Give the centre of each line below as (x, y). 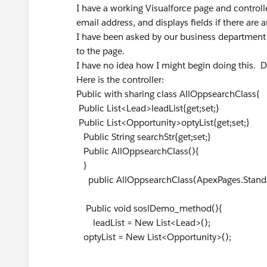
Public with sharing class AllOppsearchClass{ (168, 94)
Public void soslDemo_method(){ (149, 208)
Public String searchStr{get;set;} (144, 137)
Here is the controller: (120, 80)
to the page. (100, 51)
